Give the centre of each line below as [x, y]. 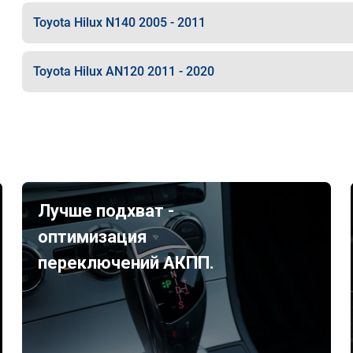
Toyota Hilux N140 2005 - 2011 [119, 22]
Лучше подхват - [106, 211]
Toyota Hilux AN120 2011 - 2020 [123, 71]
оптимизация [93, 237]
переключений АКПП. [126, 263]
